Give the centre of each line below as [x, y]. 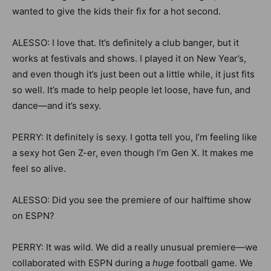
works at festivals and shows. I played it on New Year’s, [129, 58]
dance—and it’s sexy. [57, 106]
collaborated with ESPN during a [81, 263]
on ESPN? [33, 216]
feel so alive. [39, 168]
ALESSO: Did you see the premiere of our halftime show [132, 200]
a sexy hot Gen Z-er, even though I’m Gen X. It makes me [133, 153]
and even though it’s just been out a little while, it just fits [133, 74]
